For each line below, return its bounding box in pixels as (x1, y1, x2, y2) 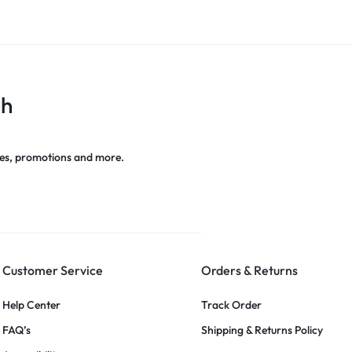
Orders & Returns (200, 262, 298, 278)
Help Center (2, 298, 60, 312)
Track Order (200, 298, 262, 312)
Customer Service (2, 262, 103, 278)
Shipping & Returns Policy (200, 323, 323, 337)
